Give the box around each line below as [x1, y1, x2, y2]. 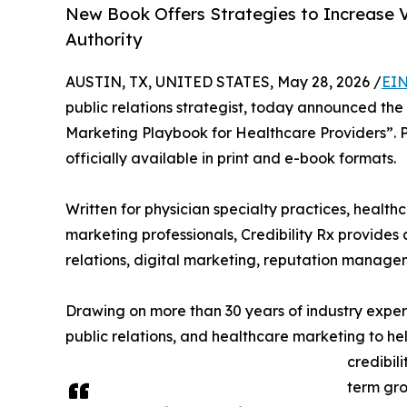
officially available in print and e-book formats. [65, 149, 396, 168]
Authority [65, 29, 143, 50]
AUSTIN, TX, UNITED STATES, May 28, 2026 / [65, 73, 382, 92]
